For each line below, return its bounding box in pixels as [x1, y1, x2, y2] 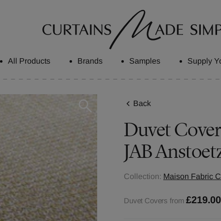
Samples [129, 57, 161, 65]
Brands [77, 57, 103, 65]
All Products [8, 57, 51, 65]
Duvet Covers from [124, 196, 184, 205]
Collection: [124, 172, 161, 181]
